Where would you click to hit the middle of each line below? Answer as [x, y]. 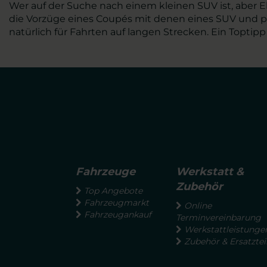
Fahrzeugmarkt [117, 203]
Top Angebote [113, 191]
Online [198, 206]
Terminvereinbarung [218, 218]
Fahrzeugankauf [118, 215]
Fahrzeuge [105, 172]
